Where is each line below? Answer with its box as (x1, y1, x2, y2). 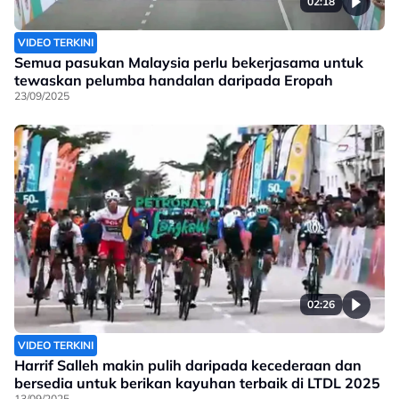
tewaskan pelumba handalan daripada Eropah (14, 71, 333, 90)
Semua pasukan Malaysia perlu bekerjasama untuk (14, 53, 363, 72)
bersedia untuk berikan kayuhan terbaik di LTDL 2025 (14, 374, 380, 393)
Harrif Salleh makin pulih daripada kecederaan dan (14, 356, 362, 375)
